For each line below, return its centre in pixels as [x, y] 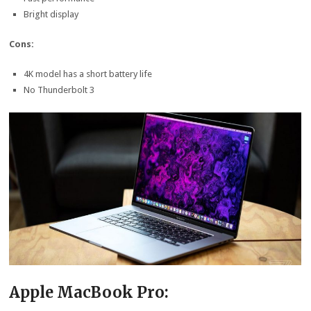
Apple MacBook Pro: [89, 292]
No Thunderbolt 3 [59, 90]
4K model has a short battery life [87, 74]
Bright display [51, 15]
